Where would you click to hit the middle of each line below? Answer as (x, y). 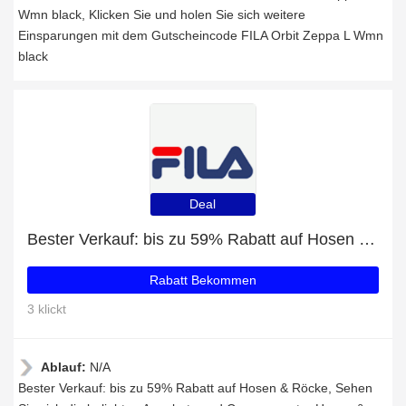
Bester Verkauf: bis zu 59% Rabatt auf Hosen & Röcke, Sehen (195, 388)
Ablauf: (65, 367)
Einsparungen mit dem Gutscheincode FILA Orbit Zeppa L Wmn (201, 35)
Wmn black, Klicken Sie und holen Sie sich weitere (162, 14)
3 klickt (47, 309)
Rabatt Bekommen (203, 280)
